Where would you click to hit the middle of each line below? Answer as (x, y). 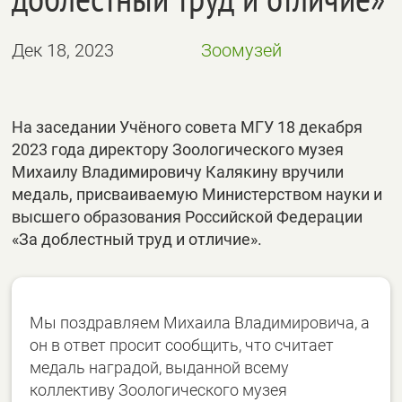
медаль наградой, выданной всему (160, 367)
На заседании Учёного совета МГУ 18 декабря (188, 127)
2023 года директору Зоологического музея (178, 149)
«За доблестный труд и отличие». (137, 239)
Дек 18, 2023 (63, 50)
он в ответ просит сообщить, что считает (182, 345)
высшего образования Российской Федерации (188, 217)
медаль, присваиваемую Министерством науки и (197, 194)
